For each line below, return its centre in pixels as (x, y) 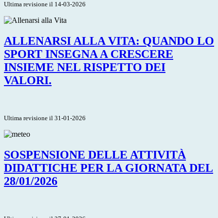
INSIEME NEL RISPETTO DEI (85, 67)
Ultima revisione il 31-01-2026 (45, 118)
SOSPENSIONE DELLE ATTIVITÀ (95, 154)
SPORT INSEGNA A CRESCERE (89, 54)
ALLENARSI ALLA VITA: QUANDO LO (109, 41)
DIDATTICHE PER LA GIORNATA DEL (109, 168)
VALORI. (28, 80)
